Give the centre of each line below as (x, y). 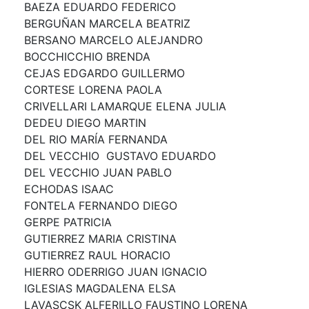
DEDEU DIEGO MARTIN (85, 122)
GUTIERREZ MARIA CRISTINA (100, 238)
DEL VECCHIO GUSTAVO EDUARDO (120, 156)
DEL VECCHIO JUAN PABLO (98, 172)
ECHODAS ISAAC (69, 189)
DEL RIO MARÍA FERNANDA (96, 139)
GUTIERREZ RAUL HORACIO (97, 255)
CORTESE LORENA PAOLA (93, 89)
